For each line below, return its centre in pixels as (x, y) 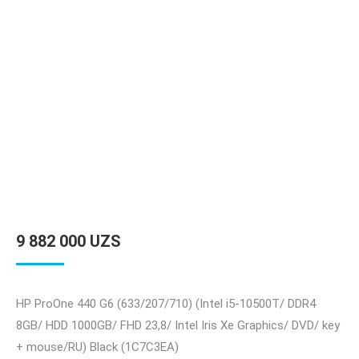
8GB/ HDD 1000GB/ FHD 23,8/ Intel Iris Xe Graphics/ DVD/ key (178, 325)
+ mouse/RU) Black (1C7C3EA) (97, 347)
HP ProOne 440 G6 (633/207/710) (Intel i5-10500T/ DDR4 (166, 304)
